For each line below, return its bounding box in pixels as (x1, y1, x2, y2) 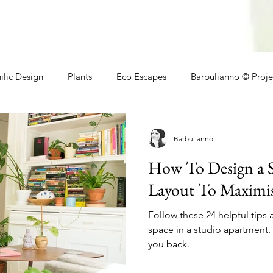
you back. (148, 238, 190, 250)
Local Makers (57, 119, 110, 131)
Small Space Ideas (134, 119, 207, 131)
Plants (68, 70, 92, 82)
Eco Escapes (116, 70, 166, 82)
